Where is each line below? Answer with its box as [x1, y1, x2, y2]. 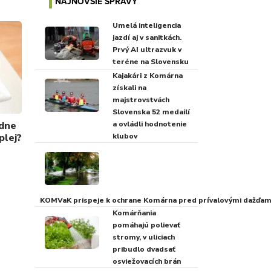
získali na [112, 83, 146, 93]
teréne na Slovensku [112, 56, 189, 67]
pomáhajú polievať [112, 220, 180, 230]
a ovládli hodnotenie [112, 119, 187, 129]
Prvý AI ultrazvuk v [112, 44, 181, 54]
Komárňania [112, 208, 156, 218]
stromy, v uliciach [112, 232, 175, 242]
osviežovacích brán [112, 256, 181, 266]
